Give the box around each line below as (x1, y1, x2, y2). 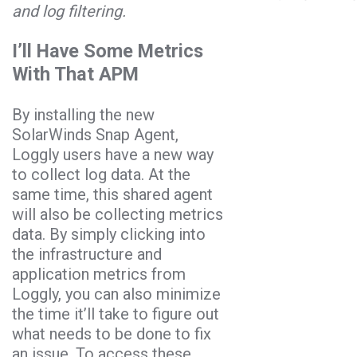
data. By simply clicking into (12, 224, 206, 244)
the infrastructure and (12, 244, 162, 264)
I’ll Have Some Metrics (12, 40, 203, 63)
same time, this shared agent (12, 184, 213, 204)
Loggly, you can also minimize (12, 284, 221, 304)
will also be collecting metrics (12, 204, 223, 224)
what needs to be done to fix (12, 324, 211, 343)
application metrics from (12, 264, 186, 284)
